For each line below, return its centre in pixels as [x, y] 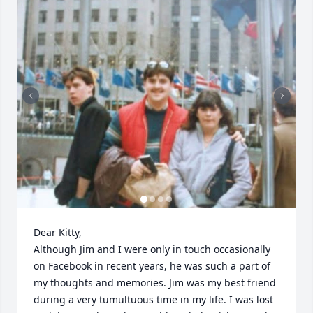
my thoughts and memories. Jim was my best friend [155, 283]
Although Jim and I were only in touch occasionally [152, 249]
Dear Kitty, [59, 232]
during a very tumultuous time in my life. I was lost [153, 299]
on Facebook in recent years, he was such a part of [152, 266]
